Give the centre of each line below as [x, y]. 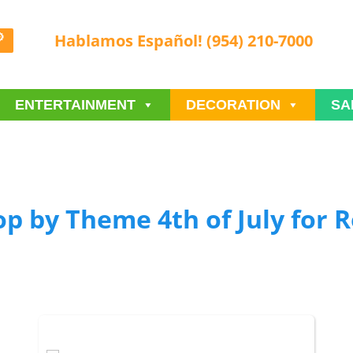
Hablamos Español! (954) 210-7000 [184, 40]
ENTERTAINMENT [75, 105]
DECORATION [233, 105]
